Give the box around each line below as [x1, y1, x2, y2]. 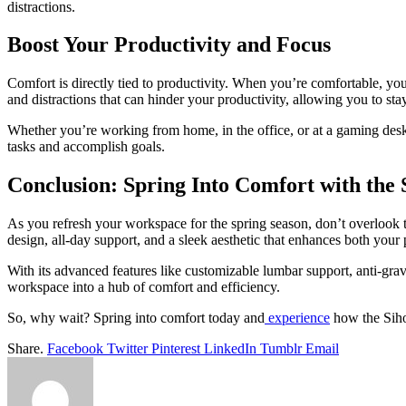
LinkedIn [204, 341, 256, 357]
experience [265, 310, 330, 326]
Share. [7, 341, 43, 357]
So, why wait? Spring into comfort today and [7, 310, 265, 326]
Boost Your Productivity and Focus [7, 33, 331, 57]
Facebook [47, 341, 103, 357]
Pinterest [151, 341, 200, 357]
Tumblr [260, 341, 302, 357]
